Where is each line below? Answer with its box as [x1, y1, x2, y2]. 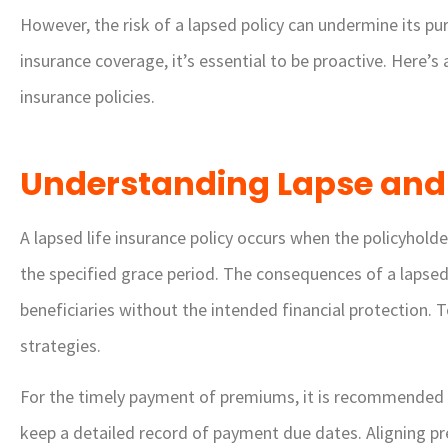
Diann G [368, 384, 426, 408]
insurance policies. [20, 85, 155, 109]
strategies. [20, 334, 101, 358]
